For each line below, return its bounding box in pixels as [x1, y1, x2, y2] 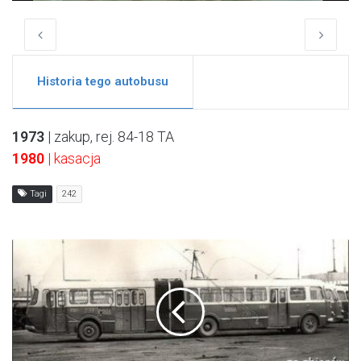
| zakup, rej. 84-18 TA [44, 128, 174, 146]
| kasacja [44, 150, 101, 168]
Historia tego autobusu [37, 74, 168, 89]
